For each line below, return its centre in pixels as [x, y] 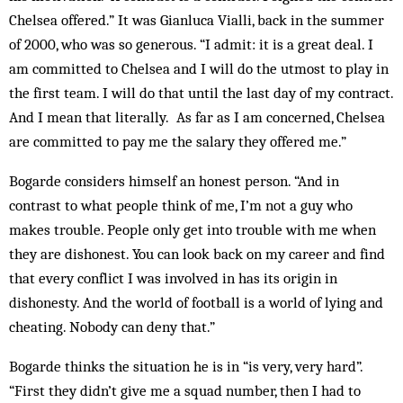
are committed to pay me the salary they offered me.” [178, 141]
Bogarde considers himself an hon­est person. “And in [174, 181]
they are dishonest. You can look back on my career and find [197, 254]
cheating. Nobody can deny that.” [112, 327]
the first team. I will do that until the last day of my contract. [201, 93]
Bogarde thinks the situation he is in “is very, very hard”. [186, 366]
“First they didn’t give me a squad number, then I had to [185, 390]
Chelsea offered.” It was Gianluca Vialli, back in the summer [197, 20]
